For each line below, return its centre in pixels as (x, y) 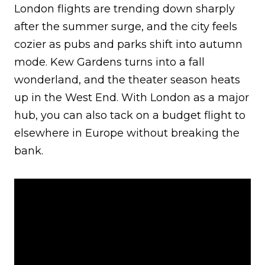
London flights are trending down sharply (125, 9)
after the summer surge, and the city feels (126, 27)
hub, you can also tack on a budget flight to (130, 116)
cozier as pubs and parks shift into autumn (128, 45)
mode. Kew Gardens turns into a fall (109, 62)
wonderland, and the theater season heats (127, 80)
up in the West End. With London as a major (132, 98)
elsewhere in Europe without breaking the (127, 133)
